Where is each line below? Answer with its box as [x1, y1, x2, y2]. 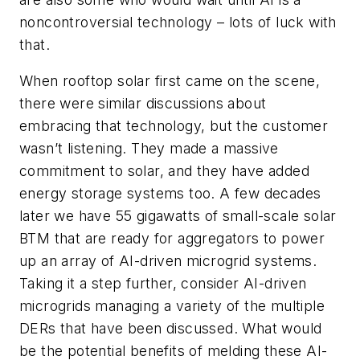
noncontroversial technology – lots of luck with [19, 13, 337, 31]
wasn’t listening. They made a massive [19, 140, 279, 157]
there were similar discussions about [19, 95, 267, 112]
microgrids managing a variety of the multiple [19, 297, 325, 315]
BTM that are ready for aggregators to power [19, 230, 325, 247]
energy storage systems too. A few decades [19, 185, 321, 202]
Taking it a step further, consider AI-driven [19, 275, 307, 292]
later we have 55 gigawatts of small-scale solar [19, 207, 337, 225]
